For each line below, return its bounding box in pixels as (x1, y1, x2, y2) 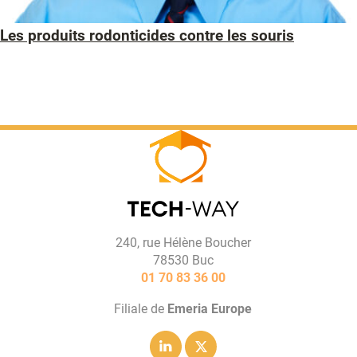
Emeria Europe (167, 300, 253, 316)
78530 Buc (152, 253, 214, 269)
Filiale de (114, 300, 168, 316)
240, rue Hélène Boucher (115, 235, 251, 251)
